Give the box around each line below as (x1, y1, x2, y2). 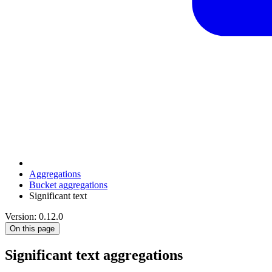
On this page (10, 223, 55, 233)
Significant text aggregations (5, 246, 183, 263)
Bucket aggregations (29, 179, 107, 190)
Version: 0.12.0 (5, 211, 63, 222)
